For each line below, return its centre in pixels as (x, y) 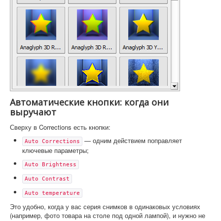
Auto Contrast (47, 179)
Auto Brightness (51, 164)
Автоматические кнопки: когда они (89, 102)
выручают (33, 112)
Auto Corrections (52, 141)
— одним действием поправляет (132, 140)
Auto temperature (52, 193)
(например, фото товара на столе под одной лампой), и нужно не (108, 215)
